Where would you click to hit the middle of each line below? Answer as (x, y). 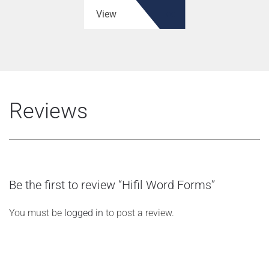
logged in (84, 213)
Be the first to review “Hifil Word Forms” (112, 185)
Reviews (48, 111)
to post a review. (139, 213)
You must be (37, 213)
